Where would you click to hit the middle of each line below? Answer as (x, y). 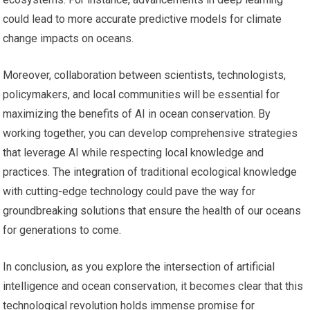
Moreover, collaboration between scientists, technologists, (145, 75)
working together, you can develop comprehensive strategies (151, 133)
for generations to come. (62, 230)
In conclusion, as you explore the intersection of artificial (139, 266)
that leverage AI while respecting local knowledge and (134, 152)
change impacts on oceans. (69, 38)
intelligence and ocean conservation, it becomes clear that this (153, 286)
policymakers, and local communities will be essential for (142, 94)
